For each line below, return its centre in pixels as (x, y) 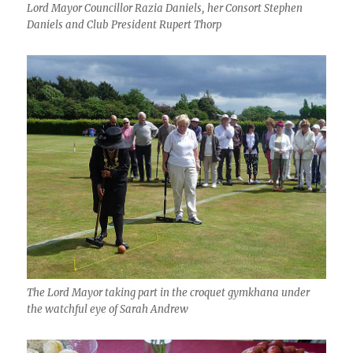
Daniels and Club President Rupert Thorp (124, 24)
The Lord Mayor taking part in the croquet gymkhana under (169, 293)
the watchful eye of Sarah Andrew (108, 310)
